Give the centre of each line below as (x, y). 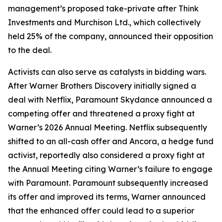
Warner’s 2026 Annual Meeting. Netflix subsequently (108, 127)
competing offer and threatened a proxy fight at (101, 113)
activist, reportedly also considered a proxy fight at (106, 155)
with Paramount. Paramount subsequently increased (108, 183)
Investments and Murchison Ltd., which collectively (104, 22)
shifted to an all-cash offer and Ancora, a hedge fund (111, 141)
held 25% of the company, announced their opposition (111, 36)
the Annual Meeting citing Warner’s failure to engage (110, 169)
